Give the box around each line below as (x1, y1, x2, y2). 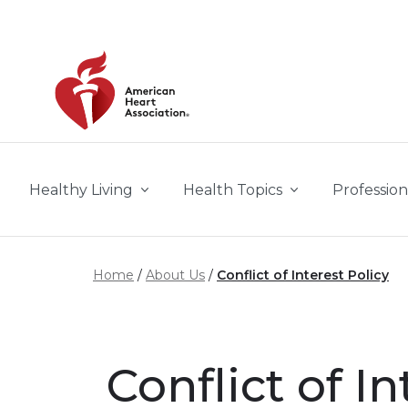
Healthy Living (29, 181, 133, 199)
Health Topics (183, 181, 282, 199)
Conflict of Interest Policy (217, 267, 389, 283)
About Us (146, 267, 205, 283)
